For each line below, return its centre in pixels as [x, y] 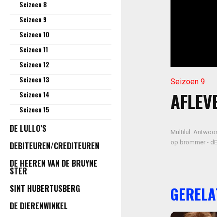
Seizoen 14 [34, 94]
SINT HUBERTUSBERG [45, 188]
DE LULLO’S [28, 128]
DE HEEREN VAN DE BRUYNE [54, 163]
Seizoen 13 [34, 79]
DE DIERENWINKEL [39, 206]
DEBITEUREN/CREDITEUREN [54, 146]
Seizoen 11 [34, 49]
